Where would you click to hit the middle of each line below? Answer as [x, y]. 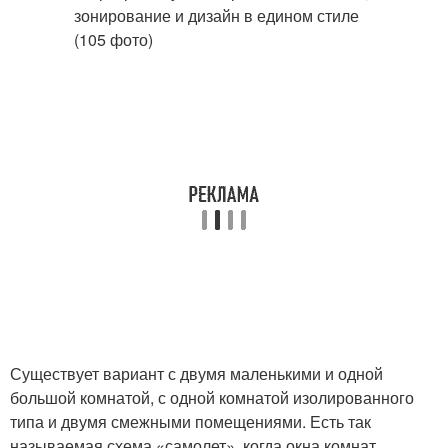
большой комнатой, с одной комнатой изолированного [212, 397]
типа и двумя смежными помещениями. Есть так [190, 421]
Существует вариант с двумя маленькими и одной [196, 373]
